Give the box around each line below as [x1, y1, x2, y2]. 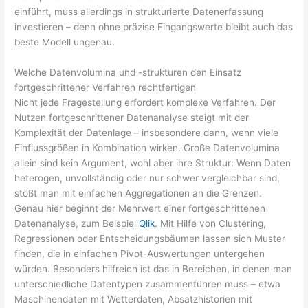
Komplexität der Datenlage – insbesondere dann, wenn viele [14, 127, 279, 139]
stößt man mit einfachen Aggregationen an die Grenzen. [14, 188, 263, 199]
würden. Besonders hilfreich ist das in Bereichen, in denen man [14, 263, 293, 275]
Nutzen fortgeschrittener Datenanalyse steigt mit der [14, 112, 250, 124]
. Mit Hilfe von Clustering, [155, 218, 267, 230]
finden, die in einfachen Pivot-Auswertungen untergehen [14, 248, 265, 260]
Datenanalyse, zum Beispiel [14, 218, 140, 230]
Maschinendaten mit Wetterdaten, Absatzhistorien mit [14, 294, 253, 305]
